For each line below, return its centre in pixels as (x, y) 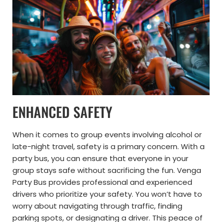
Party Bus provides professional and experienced (102, 182)
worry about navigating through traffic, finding (97, 206)
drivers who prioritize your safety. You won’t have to (107, 194)
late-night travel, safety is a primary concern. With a (109, 146)
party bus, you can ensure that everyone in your (100, 158)
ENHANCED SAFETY (62, 111)
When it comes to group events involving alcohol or (107, 134)
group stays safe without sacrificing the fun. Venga (107, 170)
